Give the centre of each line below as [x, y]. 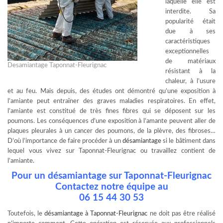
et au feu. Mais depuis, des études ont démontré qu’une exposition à [111, 91]
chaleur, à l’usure [190, 81]
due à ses [190, 32]
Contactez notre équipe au [111, 187]
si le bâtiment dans [188, 141]
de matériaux [190, 61]
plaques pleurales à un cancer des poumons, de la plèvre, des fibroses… [111, 131]
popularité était [190, 22]
